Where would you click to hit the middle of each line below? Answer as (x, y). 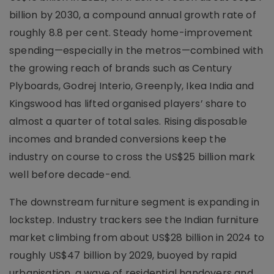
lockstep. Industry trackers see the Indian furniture (134, 220)
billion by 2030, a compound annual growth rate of (133, 15)
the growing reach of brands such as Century (121, 68)
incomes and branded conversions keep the (118, 139)
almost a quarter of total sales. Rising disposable (128, 121)
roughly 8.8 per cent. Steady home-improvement (131, 32)
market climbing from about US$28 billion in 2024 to (137, 237)
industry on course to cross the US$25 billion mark (132, 157)
